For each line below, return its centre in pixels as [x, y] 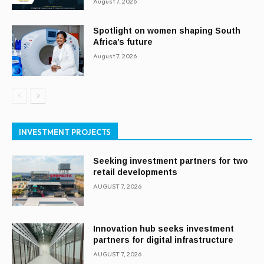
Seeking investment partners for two [171, 161]
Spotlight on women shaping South [167, 30]
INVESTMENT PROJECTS [65, 132]
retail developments [136, 172]
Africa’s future [123, 42]
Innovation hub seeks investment [164, 229]
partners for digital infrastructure [164, 240]
